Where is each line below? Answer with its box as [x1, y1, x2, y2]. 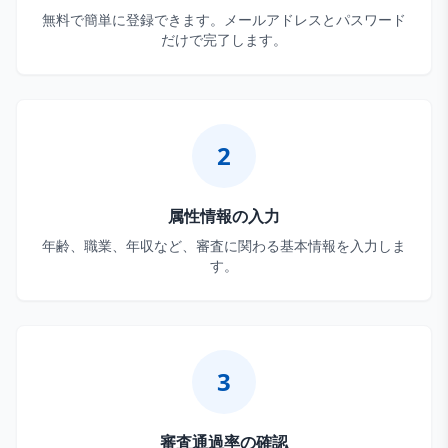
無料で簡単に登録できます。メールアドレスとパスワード [42, 10, 406, 29]
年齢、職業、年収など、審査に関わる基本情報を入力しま [42, 236, 406, 255]
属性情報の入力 [168, 205, 280, 227]
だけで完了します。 [161, 30, 287, 49]
